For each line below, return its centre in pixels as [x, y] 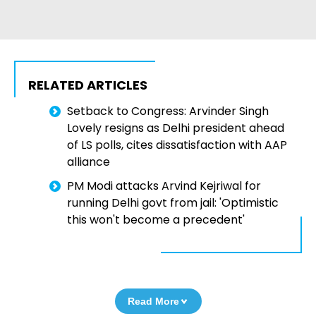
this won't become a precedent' [156, 220]
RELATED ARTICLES [88, 85]
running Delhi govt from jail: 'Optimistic [173, 203]
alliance [89, 162]
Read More [153, 302]
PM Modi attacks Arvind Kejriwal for [164, 186]
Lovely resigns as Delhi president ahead [176, 128]
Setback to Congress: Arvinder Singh [168, 111]
